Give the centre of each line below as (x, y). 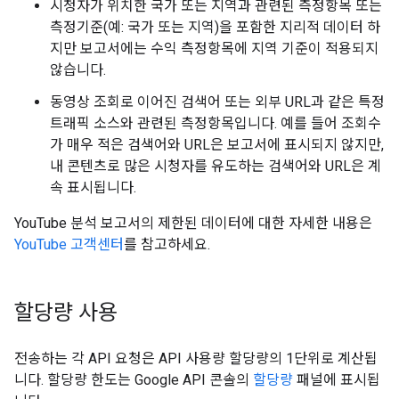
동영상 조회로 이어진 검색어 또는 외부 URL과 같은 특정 (217, 102)
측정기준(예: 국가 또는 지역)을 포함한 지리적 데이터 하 (215, 27)
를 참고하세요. (167, 244)
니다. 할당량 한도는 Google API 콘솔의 (134, 380)
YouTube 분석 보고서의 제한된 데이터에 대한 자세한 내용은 (193, 223)
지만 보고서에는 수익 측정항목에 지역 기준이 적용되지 (214, 49)
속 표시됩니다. (93, 187)
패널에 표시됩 (337, 380)
